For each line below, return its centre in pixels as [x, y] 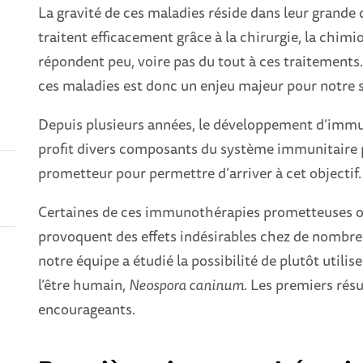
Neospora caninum [187, 284]
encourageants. [87, 308]
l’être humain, [84, 284]
